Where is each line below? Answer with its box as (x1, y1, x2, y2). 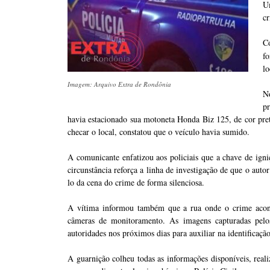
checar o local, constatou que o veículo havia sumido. (67, 126, 250, 137)
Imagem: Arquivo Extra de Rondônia (67, 80, 172, 89)
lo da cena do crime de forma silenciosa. (67, 177, 205, 188)
